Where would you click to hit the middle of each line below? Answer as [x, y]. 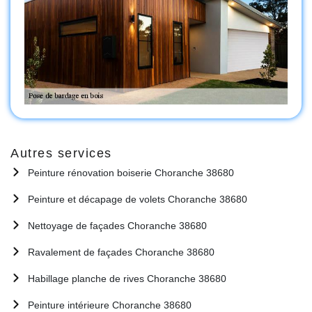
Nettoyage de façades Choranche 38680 [117, 225]
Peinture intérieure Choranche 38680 [110, 305]
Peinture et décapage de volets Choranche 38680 [138, 199]
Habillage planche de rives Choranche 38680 [127, 278]
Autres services [61, 153]
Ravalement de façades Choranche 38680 [121, 252]
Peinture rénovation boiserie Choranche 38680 [131, 172]
